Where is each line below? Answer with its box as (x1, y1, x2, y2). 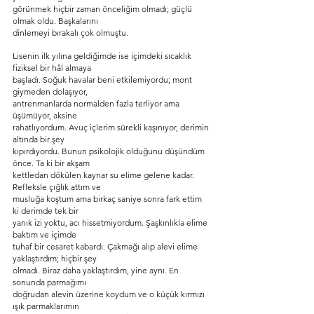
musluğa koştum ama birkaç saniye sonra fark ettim (13, 193, 204, 204)
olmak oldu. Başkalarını (13, 15, 98, 26)
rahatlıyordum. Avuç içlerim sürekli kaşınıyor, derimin (13, 122, 211, 132)
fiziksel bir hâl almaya (13, 62, 91, 73)
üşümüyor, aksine (13, 110, 77, 121)
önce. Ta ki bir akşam (13, 158, 90, 168)
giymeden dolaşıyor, (13, 86, 88, 97)
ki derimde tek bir (13, 205, 78, 216)
